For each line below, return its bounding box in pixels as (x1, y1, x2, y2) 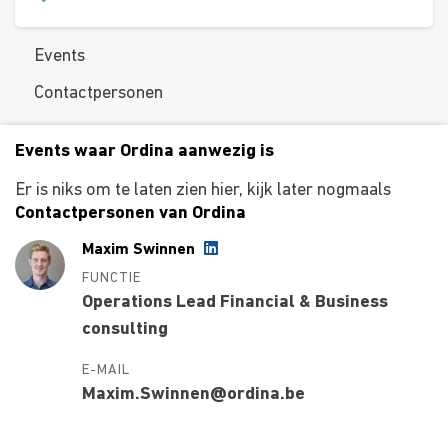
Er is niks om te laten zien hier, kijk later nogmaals (15, 181, 391, 201)
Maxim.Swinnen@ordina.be (81, 385, 305, 405)
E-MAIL (81, 363, 130, 379)
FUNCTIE (81, 271, 141, 287)
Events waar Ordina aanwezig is (15, 141, 274, 161)
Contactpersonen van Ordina (15, 204, 246, 224)
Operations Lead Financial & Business (81, 293, 388, 313)
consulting (81, 320, 168, 340)
